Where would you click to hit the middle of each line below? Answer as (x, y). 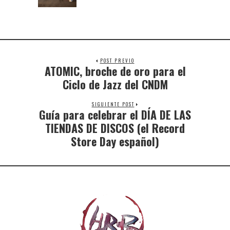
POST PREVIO (117, 60)
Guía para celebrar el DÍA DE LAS (115, 114)
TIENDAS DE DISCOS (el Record (115, 128)
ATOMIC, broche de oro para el (115, 71)
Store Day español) (115, 141)
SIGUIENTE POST (113, 104)
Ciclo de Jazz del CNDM (115, 84)
